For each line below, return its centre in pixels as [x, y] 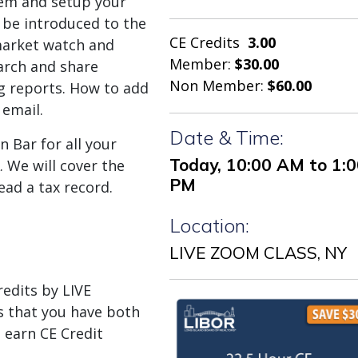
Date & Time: [226, 137]
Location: [209, 225]
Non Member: [218, 86]
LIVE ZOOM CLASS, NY [258, 253]
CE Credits [204, 42]
